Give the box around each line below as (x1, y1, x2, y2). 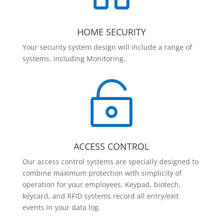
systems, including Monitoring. (22, 54, 125, 64)
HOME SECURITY (77, 26, 146, 38)
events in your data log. (22, 203, 101, 213)
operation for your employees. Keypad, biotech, (22, 180, 181, 190)
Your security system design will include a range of (22, 42, 192, 52)
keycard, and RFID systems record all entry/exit (22, 191, 179, 201)
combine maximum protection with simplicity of (22, 168, 182, 178)
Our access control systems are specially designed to (22, 157, 199, 167)
